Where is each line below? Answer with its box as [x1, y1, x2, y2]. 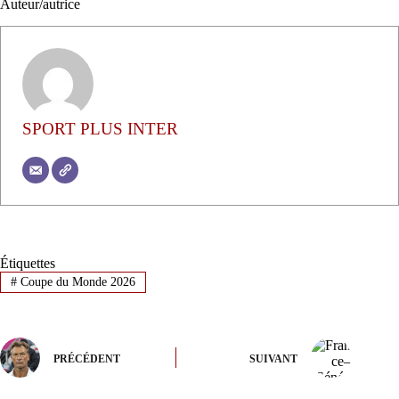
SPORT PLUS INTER [22, 118, 178, 138]
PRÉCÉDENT [53, 352, 120, 365]
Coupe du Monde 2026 [16, 275, 135, 289]
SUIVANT [249, 352, 298, 365]
